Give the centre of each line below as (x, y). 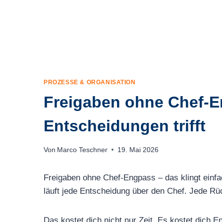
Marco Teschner (83, 150)
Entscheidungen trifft (125, 126)
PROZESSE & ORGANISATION (90, 83)
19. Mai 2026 (138, 150)
